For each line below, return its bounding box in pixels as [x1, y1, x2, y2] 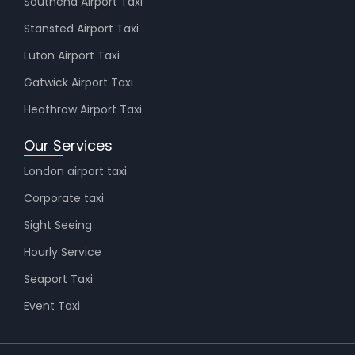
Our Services [24, 136, 113, 155]
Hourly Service [24, 244, 101, 260]
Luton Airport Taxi [24, 48, 120, 63]
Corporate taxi [24, 190, 104, 206]
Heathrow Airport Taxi [24, 101, 142, 117]
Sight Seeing [24, 217, 92, 233]
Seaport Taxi [24, 271, 93, 287]
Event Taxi [24, 298, 80, 314]
